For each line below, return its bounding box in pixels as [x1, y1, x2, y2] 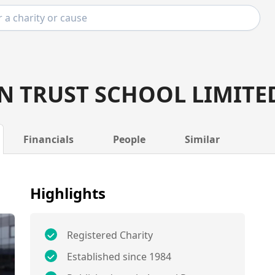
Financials [23, 133, 74, 146]
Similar [184, 133, 220, 146]
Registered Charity [67, 228, 153, 242]
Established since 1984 [67, 250, 172, 263]
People [112, 133, 145, 146]
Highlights [30, 183, 106, 203]
